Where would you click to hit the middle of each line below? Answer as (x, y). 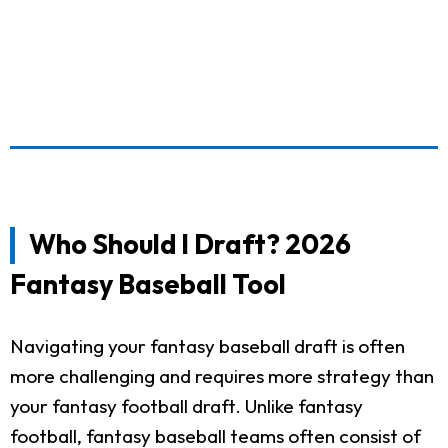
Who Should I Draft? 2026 (189, 243)
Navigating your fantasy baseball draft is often (207, 345)
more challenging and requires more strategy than (222, 375)
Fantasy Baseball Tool (148, 283)
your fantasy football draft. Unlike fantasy (186, 405)
